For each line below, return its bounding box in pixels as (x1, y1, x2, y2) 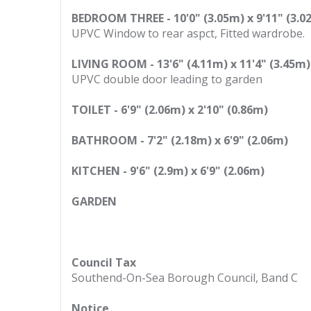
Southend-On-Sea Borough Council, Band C (72, 270, 298, 285)
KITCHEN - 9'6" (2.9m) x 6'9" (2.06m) (72, 163, 264, 178)
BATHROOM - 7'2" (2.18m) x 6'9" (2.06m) (72, 133, 288, 148)
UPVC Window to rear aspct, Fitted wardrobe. (72, 26, 305, 41)
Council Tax (72, 255, 136, 270)
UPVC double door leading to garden (72, 72, 262, 87)
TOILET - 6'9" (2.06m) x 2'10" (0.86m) (72, 102, 268, 117)
